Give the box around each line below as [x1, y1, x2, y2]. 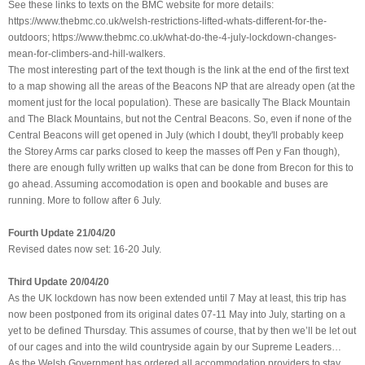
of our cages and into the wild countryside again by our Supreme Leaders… [8, 341, 341, 353]
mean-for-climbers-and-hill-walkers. [8, 47, 165, 59]
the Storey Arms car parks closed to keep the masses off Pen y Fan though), [8, 145, 340, 157]
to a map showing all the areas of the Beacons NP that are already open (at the [8, 80, 355, 92]
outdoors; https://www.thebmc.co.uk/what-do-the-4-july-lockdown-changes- [8, 31, 336, 43]
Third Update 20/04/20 [8, 275, 109, 288]
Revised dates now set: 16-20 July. [8, 243, 161, 255]
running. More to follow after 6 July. [8, 194, 161, 206]
